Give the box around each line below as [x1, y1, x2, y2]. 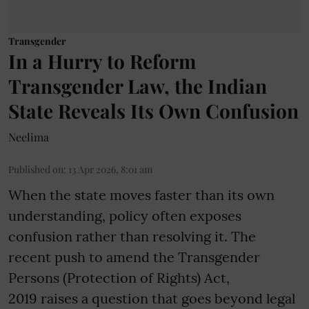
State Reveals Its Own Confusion [8, 98, 299, 124]
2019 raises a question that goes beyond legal [8, 290, 295, 308]
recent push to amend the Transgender [8, 248, 260, 266]
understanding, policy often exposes [8, 207, 241, 225]
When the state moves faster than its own [8, 186, 275, 204]
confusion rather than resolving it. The [8, 228, 256, 246]
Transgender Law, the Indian [8, 73, 267, 99]
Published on [8, 163, 63, 177]
